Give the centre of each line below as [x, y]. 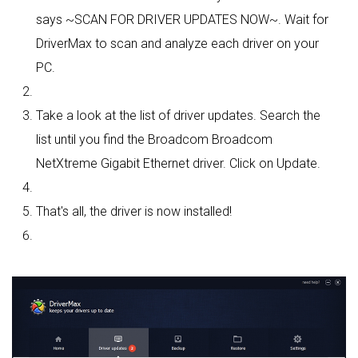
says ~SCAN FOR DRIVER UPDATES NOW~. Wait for [182, 20]
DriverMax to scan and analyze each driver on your [177, 44]
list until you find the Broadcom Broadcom [154, 140]
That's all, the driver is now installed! [134, 212]
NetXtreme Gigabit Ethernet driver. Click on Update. [178, 164]
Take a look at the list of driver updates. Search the [178, 116]
